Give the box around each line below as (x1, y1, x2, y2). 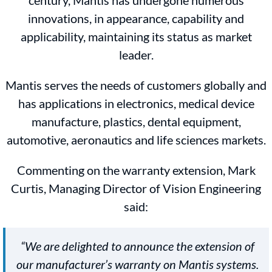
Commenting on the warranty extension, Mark (16, 163, 256, 178)
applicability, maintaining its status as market (20, 29, 252, 44)
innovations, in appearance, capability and (28, 11, 244, 26)
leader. (118, 47, 154, 63)
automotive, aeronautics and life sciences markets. (6, 132, 266, 148)
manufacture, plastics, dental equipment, (31, 114, 241, 129)
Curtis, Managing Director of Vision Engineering (11, 181, 261, 196)
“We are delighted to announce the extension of (20, 239, 254, 254)
